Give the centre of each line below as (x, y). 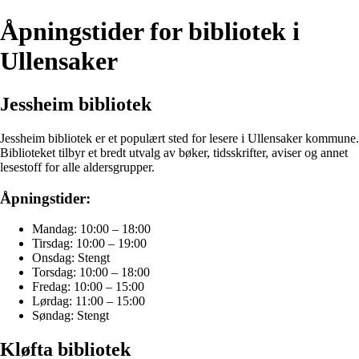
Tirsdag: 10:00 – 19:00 (89, 244)
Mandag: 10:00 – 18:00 (91, 229)
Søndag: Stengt (71, 316)
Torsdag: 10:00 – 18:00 (91, 272)
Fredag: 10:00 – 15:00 (88, 287)
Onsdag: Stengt (71, 258)
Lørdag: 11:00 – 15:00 (89, 301)
